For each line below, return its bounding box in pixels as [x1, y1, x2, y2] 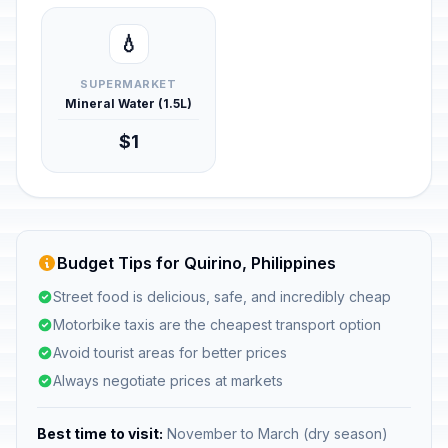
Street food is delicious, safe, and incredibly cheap [53, 288, 391, 305]
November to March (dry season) [163, 425, 388, 442]
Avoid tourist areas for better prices [53, 344, 287, 361]
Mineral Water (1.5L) [65, 96, 192, 111]
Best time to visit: [37, 425, 163, 442]
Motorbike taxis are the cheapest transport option [53, 316, 381, 333]
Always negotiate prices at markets [53, 372, 283, 389]
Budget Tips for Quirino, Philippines [57, 253, 336, 273]
